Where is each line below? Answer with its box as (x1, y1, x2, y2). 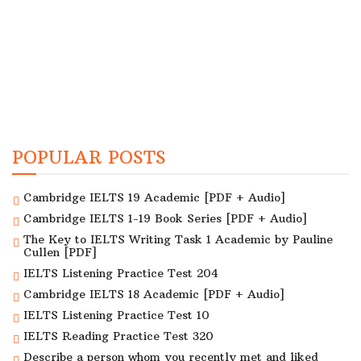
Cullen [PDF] (23, 245, 97, 260)
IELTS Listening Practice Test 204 (23, 266, 218, 281)
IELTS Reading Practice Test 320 (23, 329, 214, 344)
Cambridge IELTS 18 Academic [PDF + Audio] (23, 287, 284, 302)
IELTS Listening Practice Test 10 (23, 308, 210, 323)
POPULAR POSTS (12, 146, 166, 169)
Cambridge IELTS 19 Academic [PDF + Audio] (23, 190, 285, 205)
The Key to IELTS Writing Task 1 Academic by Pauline (23, 232, 333, 247)
